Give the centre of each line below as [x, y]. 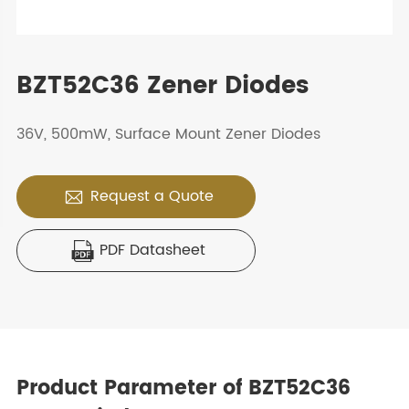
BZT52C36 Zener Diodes [162, 87]
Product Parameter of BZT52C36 [183, 388]
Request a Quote [152, 197]
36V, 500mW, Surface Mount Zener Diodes [168, 135]
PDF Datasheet [152, 250]
